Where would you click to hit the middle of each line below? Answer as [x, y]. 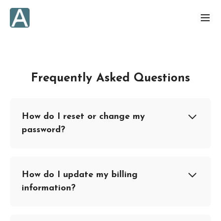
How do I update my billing [80, 175]
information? [49, 188]
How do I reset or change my [83, 117]
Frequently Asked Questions [110, 78]
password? [43, 130]
